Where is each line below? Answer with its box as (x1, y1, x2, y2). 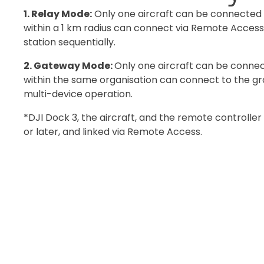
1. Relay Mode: (24, 6, 92, 21)
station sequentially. (24, 35, 115, 49)
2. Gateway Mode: (24, 58, 114, 72)
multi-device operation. (24, 87, 133, 101)
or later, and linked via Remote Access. (24, 124, 202, 138)
